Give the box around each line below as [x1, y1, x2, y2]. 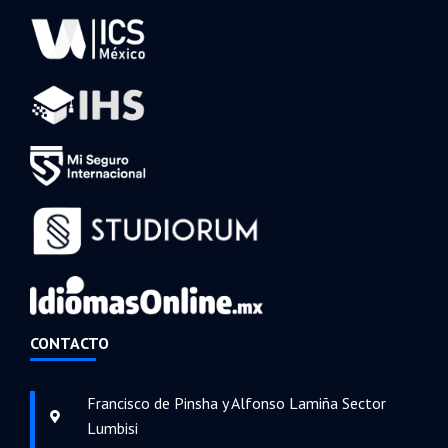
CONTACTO [30, 333, 109, 354]
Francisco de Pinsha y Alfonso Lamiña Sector [87, 393, 387, 414]
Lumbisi [87, 418, 139, 439]
